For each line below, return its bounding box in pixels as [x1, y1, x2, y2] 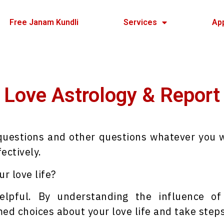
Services [123, 17, 157, 27]
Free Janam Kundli [9, 17, 78, 27]
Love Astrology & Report [4, 83, 220, 107]
